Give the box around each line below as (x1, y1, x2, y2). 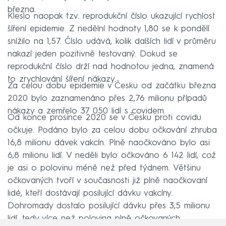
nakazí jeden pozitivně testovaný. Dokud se (8, 50, 178, 59)
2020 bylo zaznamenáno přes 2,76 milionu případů (8, 94, 207, 103)
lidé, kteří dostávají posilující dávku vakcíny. (8, 189, 173, 198)
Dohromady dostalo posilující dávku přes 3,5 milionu (8, 202, 210, 211)
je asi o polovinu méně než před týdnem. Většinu (8, 164, 201, 173)
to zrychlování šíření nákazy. (8, 75, 116, 84)
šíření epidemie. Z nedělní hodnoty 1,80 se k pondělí (8, 25, 209, 34)
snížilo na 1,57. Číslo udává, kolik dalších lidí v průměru (8, 37, 216, 46)
